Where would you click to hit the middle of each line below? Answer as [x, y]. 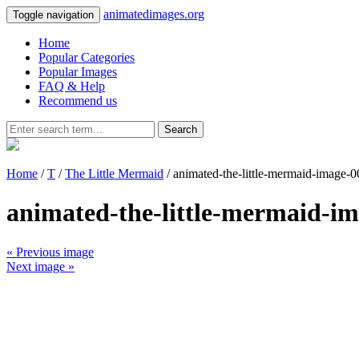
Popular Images [78, 72]
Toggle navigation [53, 15]
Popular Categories [87, 57]
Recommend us [78, 101]
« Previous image [50, 252]
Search [181, 129]
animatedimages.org [154, 14]
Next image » [40, 266]
